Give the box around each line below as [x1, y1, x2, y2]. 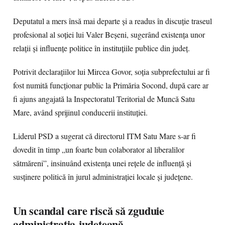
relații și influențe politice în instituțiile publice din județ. [13, 43, 190, 54]
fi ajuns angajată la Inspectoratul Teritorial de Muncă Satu [13, 93, 195, 104]
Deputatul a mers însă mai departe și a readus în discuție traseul [13, 16, 212, 27]
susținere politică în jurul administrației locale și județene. [13, 171, 193, 182]
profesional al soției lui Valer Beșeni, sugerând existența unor [13, 29, 205, 40]
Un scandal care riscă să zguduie [13, 202, 164, 219]
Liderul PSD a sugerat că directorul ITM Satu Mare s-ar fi [13, 131, 196, 142]
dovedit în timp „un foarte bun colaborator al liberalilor [13, 144, 184, 155]
